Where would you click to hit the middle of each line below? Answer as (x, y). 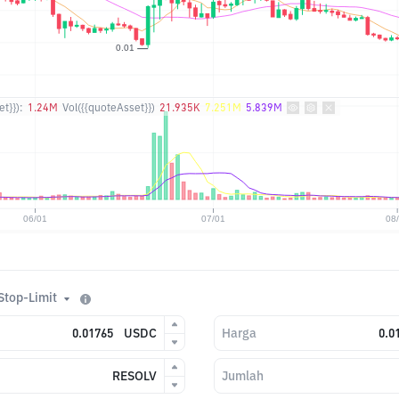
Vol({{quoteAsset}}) (109, 107)
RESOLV (134, 376)
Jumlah (243, 376)
